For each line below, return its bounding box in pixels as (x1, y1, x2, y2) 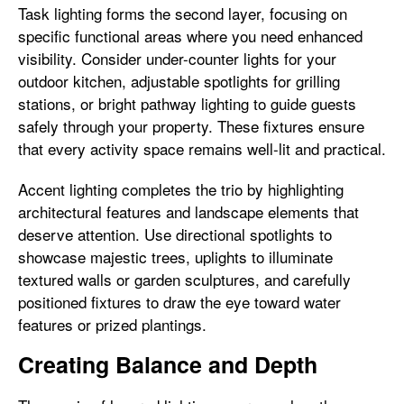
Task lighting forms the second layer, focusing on (18, 2, 347, 24)
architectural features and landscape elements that (18, 200, 359, 223)
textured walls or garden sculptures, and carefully (18, 268, 351, 290)
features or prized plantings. (18, 313, 207, 335)
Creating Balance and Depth (18, 348, 317, 381)
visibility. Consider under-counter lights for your (18, 47, 336, 69)
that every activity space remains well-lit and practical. (18, 137, 386, 160)
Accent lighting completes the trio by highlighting (18, 178, 344, 200)
